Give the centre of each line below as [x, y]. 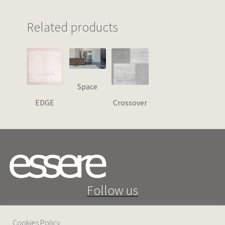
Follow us [113, 191]
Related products [72, 27]
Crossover [130, 103]
